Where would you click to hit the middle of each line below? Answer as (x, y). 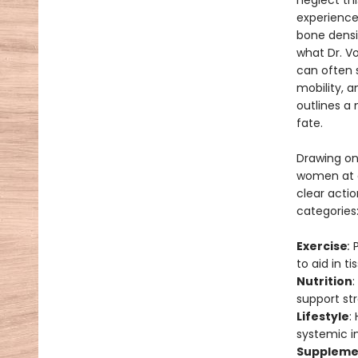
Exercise (322, 246)
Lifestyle (322, 316)
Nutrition (324, 281)
